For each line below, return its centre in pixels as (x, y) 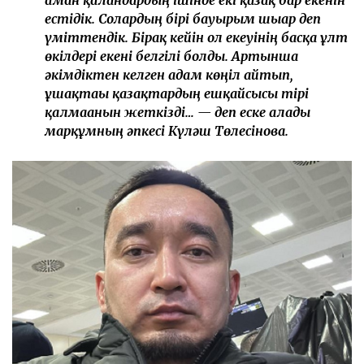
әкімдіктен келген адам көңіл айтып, (169, 74)
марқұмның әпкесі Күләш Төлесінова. (167, 130)
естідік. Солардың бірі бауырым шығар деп (183, 18)
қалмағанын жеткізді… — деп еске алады (178, 112)
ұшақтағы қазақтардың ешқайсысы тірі (177, 93)
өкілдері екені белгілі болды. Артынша (171, 56)
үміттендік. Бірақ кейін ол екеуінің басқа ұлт (196, 37)
